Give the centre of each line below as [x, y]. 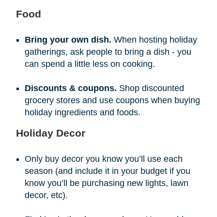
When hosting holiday [154, 39]
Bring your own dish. [68, 39]
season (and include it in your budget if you [107, 171]
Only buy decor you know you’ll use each [103, 159]
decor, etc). [46, 195]
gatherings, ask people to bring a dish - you [108, 52]
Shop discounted [150, 88]
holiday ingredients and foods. [82, 112]
